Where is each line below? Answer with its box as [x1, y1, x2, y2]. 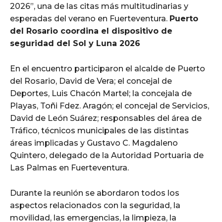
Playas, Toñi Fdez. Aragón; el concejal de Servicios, [10, 101, 209, 111]
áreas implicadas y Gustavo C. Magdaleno [10, 138, 178, 148]
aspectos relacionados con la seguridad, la [10, 200, 180, 210]
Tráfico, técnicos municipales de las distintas [10, 125, 189, 135]
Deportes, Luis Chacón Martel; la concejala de [10, 88, 192, 98]
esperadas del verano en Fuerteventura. [10, 13, 169, 23]
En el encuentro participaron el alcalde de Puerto [10, 63, 205, 73]
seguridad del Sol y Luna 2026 [10, 38, 140, 48]
